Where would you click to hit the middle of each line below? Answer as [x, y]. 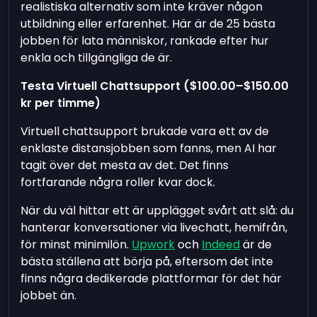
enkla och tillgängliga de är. [97, 58]
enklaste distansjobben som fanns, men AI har [149, 148]
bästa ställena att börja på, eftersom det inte [147, 261]
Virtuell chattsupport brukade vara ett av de [145, 131]
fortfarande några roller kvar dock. [118, 182]
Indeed [221, 244]
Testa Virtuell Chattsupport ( [105, 86]
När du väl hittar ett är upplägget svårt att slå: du [157, 211]
